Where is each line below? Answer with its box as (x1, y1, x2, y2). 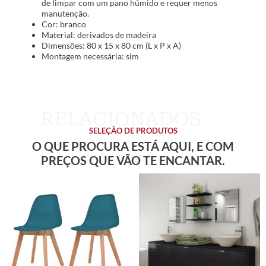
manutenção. (42, 8, 89, 19)
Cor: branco (42, 19, 86, 30)
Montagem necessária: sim (42, 51, 139, 62)
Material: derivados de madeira (42, 30, 156, 40)
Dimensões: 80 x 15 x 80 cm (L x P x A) (42, 40, 181, 51)
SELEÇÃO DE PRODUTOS (88, 125, 178, 135)
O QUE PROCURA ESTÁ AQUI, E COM (32, 138, 234, 153)
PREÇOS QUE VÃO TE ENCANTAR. (41, 153, 225, 167)
